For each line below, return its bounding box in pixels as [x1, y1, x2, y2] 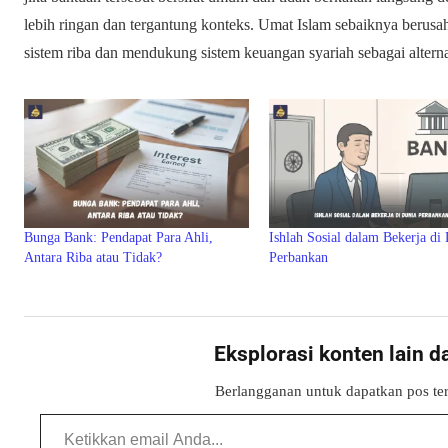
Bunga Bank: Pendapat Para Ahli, [24, 230, 213, 246]
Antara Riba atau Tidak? [24, 250, 170, 266]
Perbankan [269, 250, 329, 266]
